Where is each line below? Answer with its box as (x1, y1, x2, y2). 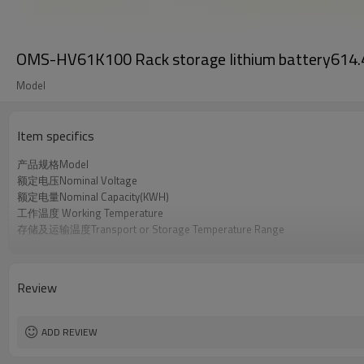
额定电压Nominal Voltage (17, 172, 137, 188)
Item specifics (17, 126, 94, 145)
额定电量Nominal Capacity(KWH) (17, 188, 169, 205)
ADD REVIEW (41, 324, 97, 340)
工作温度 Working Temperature (17, 205, 163, 221)
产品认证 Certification (17, 237, 118, 253)
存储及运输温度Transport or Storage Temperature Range (17, 221, 284, 237)
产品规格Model (17, 156, 89, 172)
